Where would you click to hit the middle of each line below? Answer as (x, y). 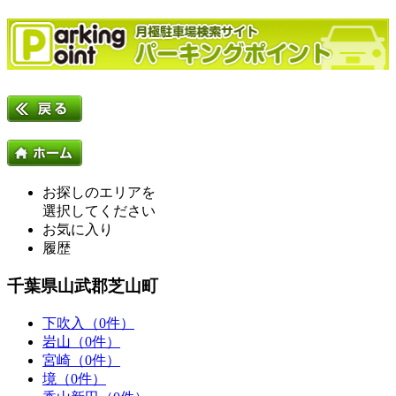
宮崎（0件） (81, 360)
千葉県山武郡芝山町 (83, 286)
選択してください (99, 211)
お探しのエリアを (99, 193)
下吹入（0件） (88, 323)
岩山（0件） (81, 341)
